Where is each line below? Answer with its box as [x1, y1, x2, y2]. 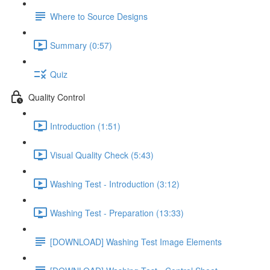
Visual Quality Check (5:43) [50, 148, 154, 161]
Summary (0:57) [50, 39, 112, 51]
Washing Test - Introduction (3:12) [50, 177, 180, 190]
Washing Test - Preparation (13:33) [50, 206, 184, 219]
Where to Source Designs [50, 10, 148, 22]
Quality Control [28, 90, 85, 103]
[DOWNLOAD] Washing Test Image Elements [50, 235, 222, 248]
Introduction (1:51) [50, 119, 121, 132]
